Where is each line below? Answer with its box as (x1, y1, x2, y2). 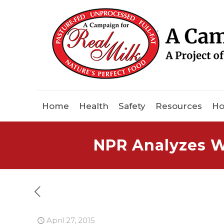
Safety (118, 101, 145, 111)
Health (79, 101, 108, 111)
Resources (155, 101, 202, 111)
